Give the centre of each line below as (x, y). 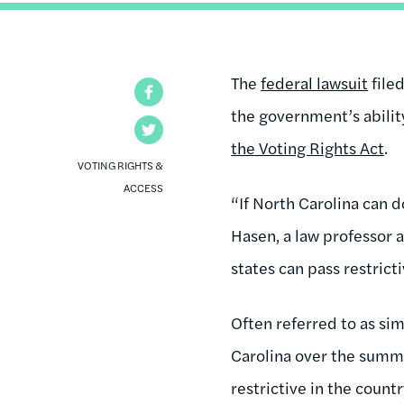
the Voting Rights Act (308, 147)
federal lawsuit (315, 82)
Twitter (187, 129)
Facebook (194, 91)
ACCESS (144, 187)
